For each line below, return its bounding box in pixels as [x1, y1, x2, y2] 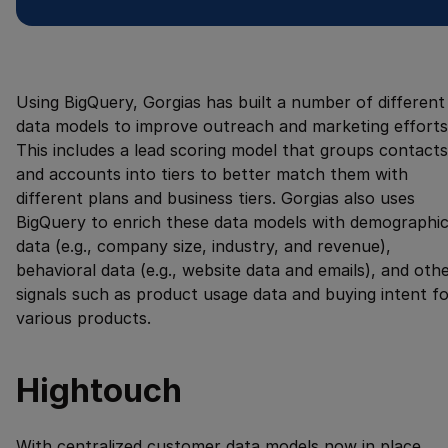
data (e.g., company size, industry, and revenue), [16, 235, 391, 256]
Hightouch [16, 369, 182, 410]
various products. [16, 307, 151, 328]
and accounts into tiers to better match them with [16, 163, 408, 184]
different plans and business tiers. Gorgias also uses [16, 187, 415, 208]
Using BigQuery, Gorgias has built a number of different [16, 91, 445, 112]
